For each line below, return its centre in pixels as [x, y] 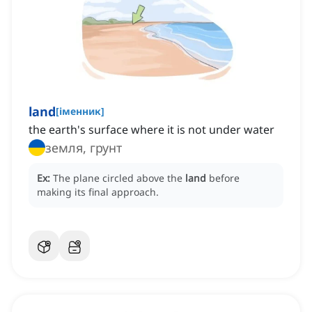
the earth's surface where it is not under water [151, 130]
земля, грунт [84, 148]
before [224, 178]
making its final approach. [98, 192]
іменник [80, 111]
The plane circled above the [119, 178]
